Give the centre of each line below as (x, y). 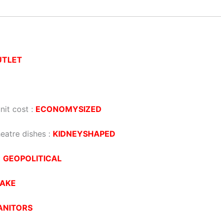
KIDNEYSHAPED (84, 134)
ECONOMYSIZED (69, 109)
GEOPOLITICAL (32, 159)
